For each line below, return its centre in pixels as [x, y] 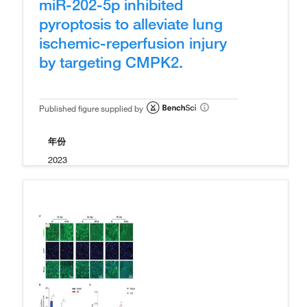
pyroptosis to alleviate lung [131, 23]
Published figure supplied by [91, 108]
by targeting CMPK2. [111, 61]
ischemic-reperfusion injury [133, 42]
